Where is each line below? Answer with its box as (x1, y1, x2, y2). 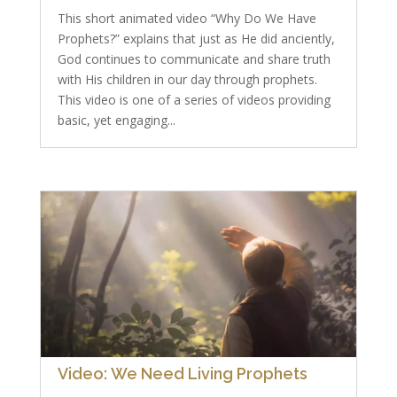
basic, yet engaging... (57, 112, 175, 128)
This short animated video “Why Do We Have (57, 10, 316, 27)
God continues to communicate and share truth (57, 51, 331, 67)
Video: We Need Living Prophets (57, 364, 307, 383)
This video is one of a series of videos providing (57, 91, 331, 108)
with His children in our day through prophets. (57, 71, 317, 88)
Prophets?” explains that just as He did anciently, (57, 30, 335, 47)
